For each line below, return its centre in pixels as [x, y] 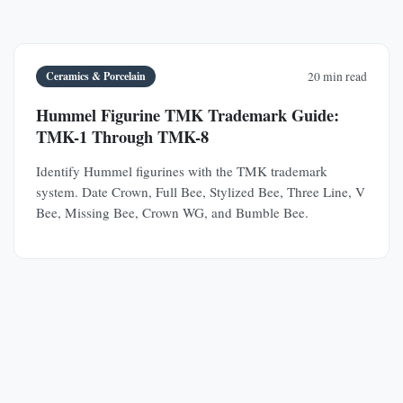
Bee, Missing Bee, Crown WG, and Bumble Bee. [172, 212]
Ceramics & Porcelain [95, 76]
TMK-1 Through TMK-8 [122, 136]
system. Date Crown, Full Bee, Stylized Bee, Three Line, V [200, 191]
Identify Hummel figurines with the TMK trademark [181, 170]
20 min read [338, 76]
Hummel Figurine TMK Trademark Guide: [187, 114]
